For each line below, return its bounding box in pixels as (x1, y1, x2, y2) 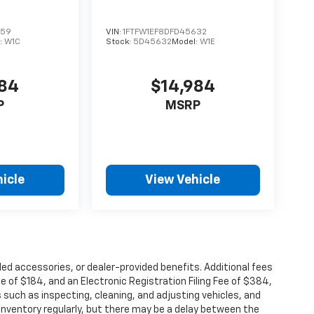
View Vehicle (145, 174, 221, 187)
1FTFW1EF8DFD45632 (122, 28, 207, 37)
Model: (171, 38, 200, 47)
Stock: (105, 38, 133, 47)
